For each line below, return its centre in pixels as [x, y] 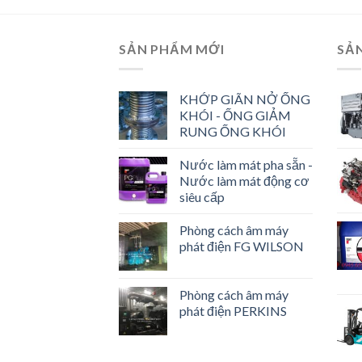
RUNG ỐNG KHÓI [233, 131]
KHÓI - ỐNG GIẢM [235, 115]
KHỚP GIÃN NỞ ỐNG [245, 99]
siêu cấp [202, 196]
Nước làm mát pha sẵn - [246, 164]
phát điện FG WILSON [242, 246]
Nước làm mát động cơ [244, 180]
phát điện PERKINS [233, 310]
